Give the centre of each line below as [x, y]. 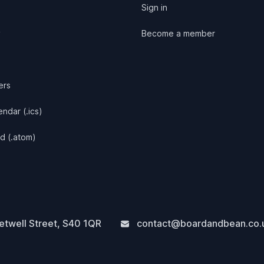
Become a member [178, 33]
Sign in [154, 7]
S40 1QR [82, 223]
